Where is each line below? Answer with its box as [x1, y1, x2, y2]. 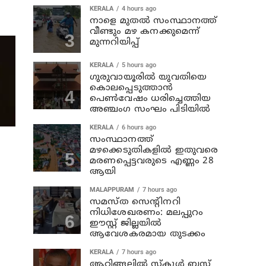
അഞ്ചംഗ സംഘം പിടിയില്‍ [90, 104, 211, 115]
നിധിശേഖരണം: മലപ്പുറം [90, 207, 204, 218]
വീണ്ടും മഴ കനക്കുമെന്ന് [90, 26, 200, 37]
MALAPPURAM [90, 186, 134, 194]
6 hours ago [122, 123, 156, 131]
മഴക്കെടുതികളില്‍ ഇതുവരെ [90, 145, 218, 156]
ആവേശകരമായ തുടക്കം [90, 229, 206, 240]
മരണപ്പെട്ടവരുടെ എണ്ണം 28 [90, 156, 214, 167]
